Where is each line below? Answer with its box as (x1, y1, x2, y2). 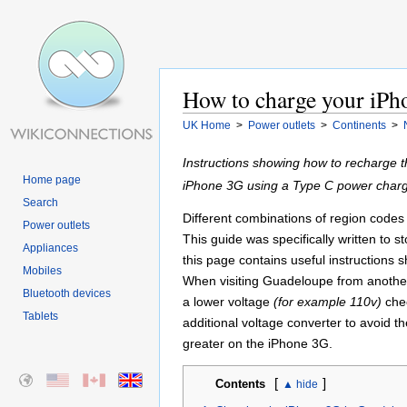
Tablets (23, 310, 58, 323)
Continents (333, 118, 386, 132)
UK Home (183, 118, 231, 132)
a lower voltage (183, 295, 273, 310)
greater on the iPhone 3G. (183, 337, 333, 352)
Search (23, 196, 58, 209)
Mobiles (23, 264, 62, 277)
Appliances (23, 242, 78, 254)
